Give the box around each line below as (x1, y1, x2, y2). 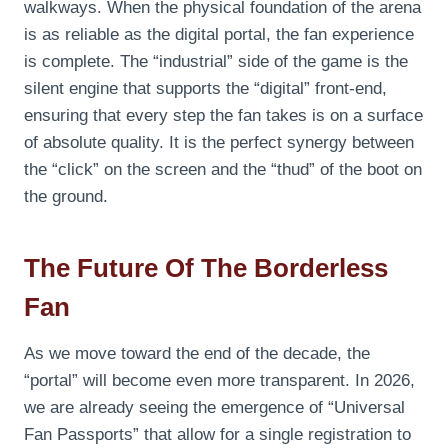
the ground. (24, 186, 108, 206)
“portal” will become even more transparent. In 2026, (24, 370, 415, 390)
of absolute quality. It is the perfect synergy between (24, 132, 414, 152)
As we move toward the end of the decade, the (24, 343, 370, 363)
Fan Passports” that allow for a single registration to (24, 424, 411, 444)
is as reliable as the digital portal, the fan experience (24, 24, 414, 44)
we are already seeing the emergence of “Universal (24, 397, 405, 417)
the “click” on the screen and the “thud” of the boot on (24, 159, 422, 179)
